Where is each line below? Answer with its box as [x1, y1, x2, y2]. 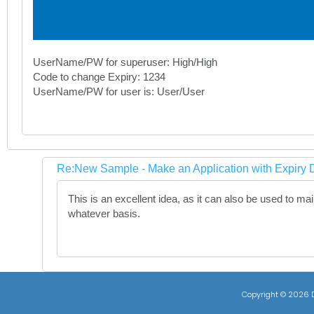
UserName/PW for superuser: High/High [33, 56, 217, 68]
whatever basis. [68, 207, 140, 219]
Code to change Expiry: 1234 [33, 71, 165, 83]
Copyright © [242, 289, 288, 300]
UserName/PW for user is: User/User [33, 86, 205, 97]
